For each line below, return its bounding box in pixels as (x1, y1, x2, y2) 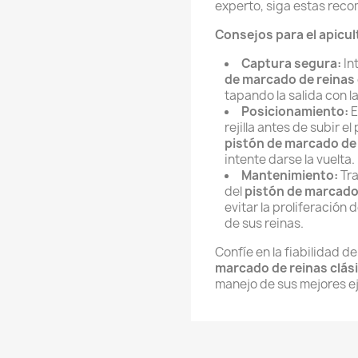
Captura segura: (241, 55, 341, 72)
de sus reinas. (225, 215, 304, 232)
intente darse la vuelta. (225, 151, 355, 168)
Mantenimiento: (241, 167, 338, 184)
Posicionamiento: (241, 103, 348, 120)
